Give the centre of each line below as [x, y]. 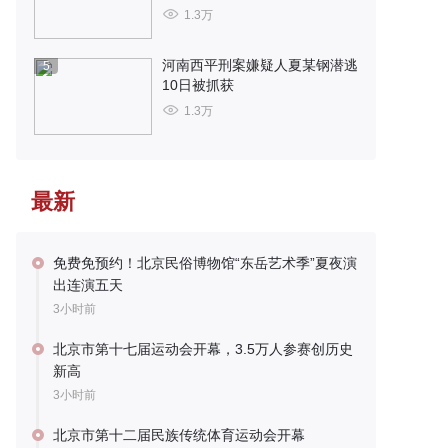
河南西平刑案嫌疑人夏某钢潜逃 [260, 65]
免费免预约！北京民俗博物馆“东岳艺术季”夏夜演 [205, 263]
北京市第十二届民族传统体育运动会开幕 [179, 435]
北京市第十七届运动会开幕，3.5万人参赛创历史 [203, 349]
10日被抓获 [198, 85]
